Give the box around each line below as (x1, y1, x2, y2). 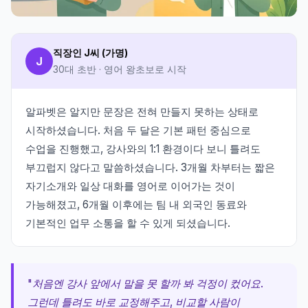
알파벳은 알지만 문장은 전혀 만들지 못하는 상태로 (25, 104, 258, 118)
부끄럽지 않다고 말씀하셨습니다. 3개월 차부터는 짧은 (25, 160, 275, 174)
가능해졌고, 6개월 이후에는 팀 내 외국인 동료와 (25, 197, 247, 211)
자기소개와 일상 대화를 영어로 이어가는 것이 (25, 179, 235, 192)
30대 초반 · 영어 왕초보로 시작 (53, 63, 186, 75)
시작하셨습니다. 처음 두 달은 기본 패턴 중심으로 (25, 123, 251, 137)
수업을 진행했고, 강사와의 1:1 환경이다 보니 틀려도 (25, 142, 261, 155)
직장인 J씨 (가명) (53, 46, 128, 58)
